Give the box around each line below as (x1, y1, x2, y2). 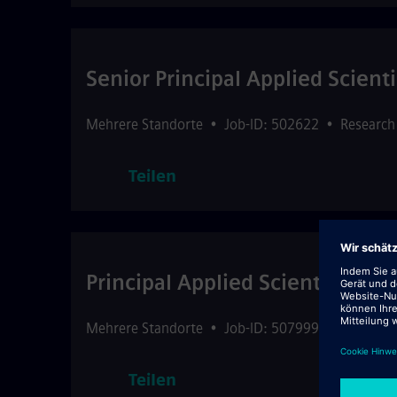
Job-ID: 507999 (224, 320, 319, 337)
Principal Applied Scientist (86, 269, 345, 295)
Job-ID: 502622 (224, 116, 319, 133)
